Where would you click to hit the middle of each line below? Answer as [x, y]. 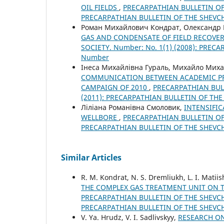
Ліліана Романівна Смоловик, [132, 107]
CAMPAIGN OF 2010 [115, 87]
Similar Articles [91, 157]
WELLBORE [100, 117]
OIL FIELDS [100, 7]
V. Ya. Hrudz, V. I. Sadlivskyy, [129, 217]
